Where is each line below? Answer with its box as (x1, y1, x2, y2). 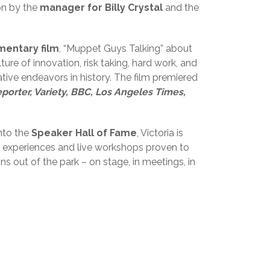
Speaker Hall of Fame (31, 127, 137, 139)
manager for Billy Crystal (37, 2, 165, 13)
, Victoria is (137, 127, 183, 139)
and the (165, 2, 199, 13)
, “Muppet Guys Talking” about (59, 43, 192, 54)
